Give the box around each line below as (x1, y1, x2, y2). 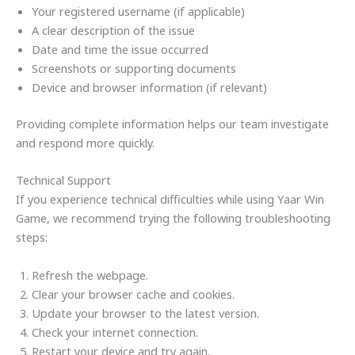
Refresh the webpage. (32, 266, 148, 283)
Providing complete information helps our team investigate (16, 115, 329, 132)
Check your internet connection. (32, 323, 198, 340)
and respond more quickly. (16, 134, 155, 151)
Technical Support (16, 172, 111, 189)
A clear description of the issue (32, 22, 195, 39)
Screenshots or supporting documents (32, 60, 236, 77)
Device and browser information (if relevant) (32, 79, 267, 96)
